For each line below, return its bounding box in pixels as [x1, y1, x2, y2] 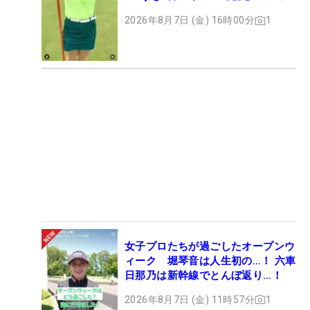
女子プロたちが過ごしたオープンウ [125, 239, 295, 253]
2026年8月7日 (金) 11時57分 [125, 293, 255, 305]
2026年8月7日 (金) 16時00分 [125, 15, 255, 26]
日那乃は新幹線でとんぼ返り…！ [125, 268, 282, 282]
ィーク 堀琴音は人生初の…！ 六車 [125, 254, 296, 267]
